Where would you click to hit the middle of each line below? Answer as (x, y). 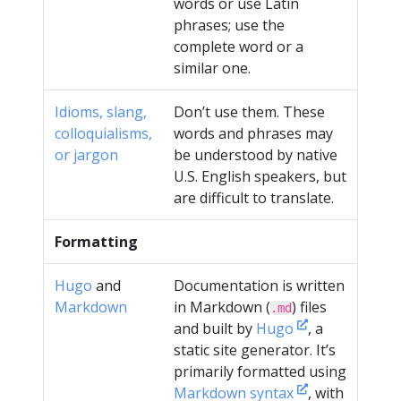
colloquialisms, (103, 133)
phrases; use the (229, 25)
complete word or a (239, 47)
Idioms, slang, (101, 112)
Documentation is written (259, 286)
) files (309, 307)
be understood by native (256, 155)
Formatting (96, 242)
